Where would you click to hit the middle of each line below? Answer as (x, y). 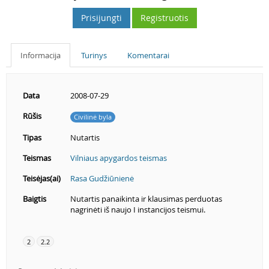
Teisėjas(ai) (42, 178)
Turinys (94, 55)
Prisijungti (101, 18)
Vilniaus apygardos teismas (119, 158)
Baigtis (35, 199)
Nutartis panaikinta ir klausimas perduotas (146, 199)
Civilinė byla (93, 116)
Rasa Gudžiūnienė (102, 178)
